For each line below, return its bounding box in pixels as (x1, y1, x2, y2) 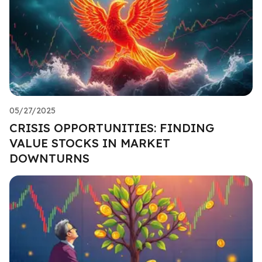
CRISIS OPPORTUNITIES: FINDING (9, 120, 214, 135)
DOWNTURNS (9, 150, 89, 166)
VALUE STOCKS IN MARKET (9, 135, 170, 150)
